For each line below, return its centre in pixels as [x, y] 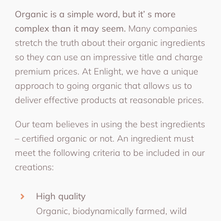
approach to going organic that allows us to [103, 85]
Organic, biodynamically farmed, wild [112, 211]
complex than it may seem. [71, 28]
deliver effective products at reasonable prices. [109, 100]
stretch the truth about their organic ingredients [110, 42]
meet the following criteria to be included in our [110, 152]
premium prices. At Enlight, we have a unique [106, 71]
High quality [61, 196]
